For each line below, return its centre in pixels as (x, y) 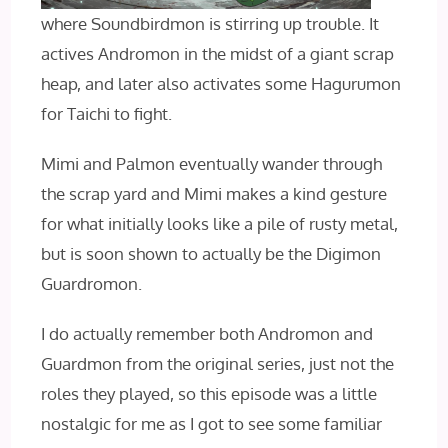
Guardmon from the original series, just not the (218, 364)
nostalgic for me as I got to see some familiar (212, 424)
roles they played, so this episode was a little (209, 394)
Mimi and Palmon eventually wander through (212, 164)
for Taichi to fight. (107, 114)
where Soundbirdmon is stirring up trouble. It (210, 24)
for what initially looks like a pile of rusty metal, (220, 224)
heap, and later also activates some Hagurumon (221, 84)
